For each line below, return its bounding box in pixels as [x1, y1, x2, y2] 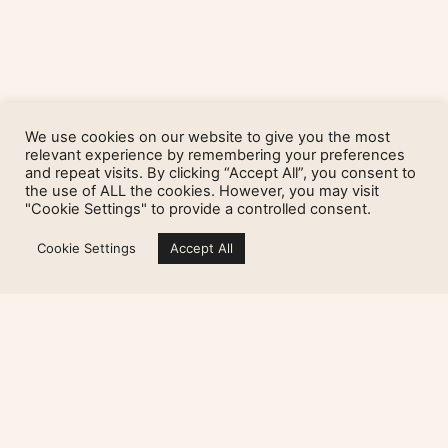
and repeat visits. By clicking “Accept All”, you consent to [25, 164, 416, 182]
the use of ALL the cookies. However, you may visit [25, 182, 379, 200]
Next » [313, 298, 357, 316]
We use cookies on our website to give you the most [25, 128, 390, 146]
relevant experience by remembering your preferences [25, 146, 405, 164]
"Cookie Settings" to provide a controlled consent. [25, 200, 371, 218]
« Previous [91, 298, 159, 316]
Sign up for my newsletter [40, 387, 214, 405]
